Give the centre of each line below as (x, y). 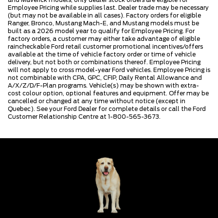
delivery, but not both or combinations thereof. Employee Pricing (104, 62)
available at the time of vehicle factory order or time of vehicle (102, 54)
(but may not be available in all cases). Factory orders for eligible (104, 15)
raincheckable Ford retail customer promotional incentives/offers (105, 46)
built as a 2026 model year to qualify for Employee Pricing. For (101, 31)
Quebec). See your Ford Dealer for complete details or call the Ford (107, 109)
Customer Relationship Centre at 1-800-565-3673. (84, 117)
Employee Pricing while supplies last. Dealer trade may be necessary (108, 8)
